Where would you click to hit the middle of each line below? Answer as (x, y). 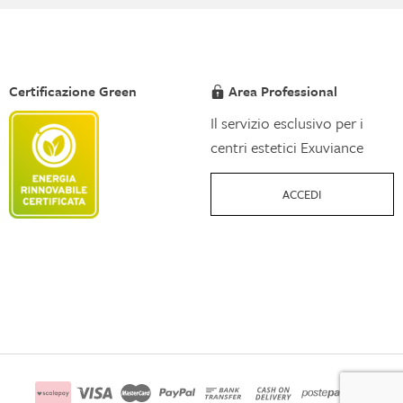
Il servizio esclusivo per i (287, 122)
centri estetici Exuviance (287, 147)
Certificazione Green (72, 90)
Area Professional (283, 90)
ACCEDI (302, 194)
